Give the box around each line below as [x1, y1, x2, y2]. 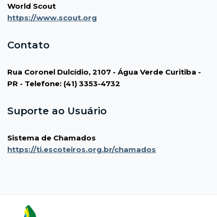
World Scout [7, 1, 56, 11]
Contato [7, 39, 49, 51]
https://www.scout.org [7, 13, 97, 22]
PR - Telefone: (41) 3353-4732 [7, 78, 120, 88]
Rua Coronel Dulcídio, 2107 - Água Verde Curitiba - [7, 67, 201, 77]
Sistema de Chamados [7, 133, 96, 142]
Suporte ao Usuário [7, 105, 107, 117]
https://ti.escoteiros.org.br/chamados [7, 144, 156, 154]
